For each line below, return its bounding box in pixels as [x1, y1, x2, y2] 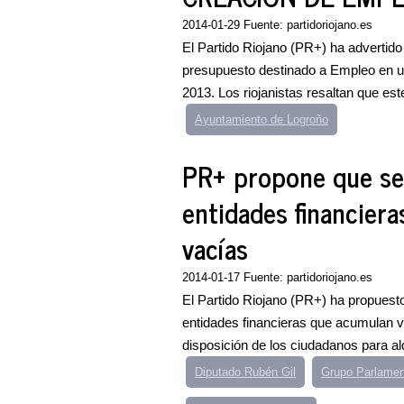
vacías [182, 225, 248, 271]
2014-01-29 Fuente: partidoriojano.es [182, 18, 372, 32]
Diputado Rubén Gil [195, 365, 296, 379]
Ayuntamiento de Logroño [195, 113, 328, 126]
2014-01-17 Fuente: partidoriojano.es [182, 271, 372, 284]
